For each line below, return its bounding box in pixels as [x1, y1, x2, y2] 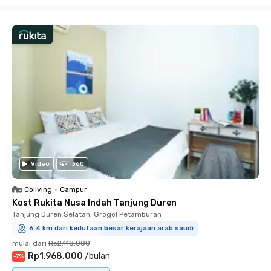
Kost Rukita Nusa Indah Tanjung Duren [12, 197, 177, 208]
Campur [60, 184, 87, 194]
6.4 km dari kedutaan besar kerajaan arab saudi [29, 224, 194, 232]
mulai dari [12, 238, 47, 247]
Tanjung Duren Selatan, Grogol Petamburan [12, 209, 162, 218]
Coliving [24, 184, 52, 194]
